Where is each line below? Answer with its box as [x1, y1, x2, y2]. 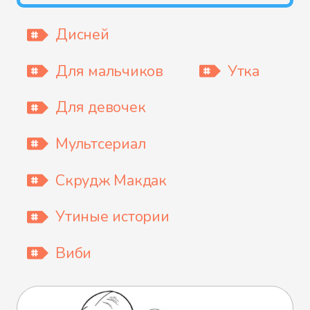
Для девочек [55, 97, 146, 118]
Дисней [55, 24, 109, 46]
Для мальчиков [55, 60, 163, 82]
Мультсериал [55, 133, 146, 154]
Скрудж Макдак [55, 170, 167, 191]
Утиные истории [55, 206, 170, 228]
